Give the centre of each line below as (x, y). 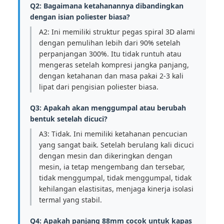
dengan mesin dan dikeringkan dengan (106, 156)
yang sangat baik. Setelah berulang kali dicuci (116, 145)
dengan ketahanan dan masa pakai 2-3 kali (111, 76)
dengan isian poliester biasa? (80, 17)
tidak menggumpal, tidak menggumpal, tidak (115, 178)
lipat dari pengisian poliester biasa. (99, 87)
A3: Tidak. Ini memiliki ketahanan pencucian (113, 134)
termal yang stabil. (70, 200)
